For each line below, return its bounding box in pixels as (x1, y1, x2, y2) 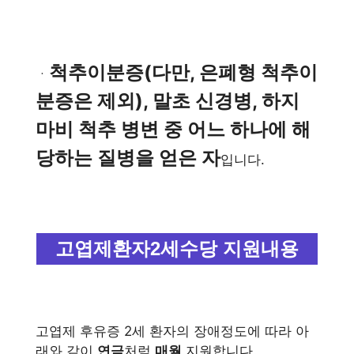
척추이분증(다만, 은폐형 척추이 (49, 61, 318, 84)
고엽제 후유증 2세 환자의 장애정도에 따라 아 (36, 322, 309, 339)
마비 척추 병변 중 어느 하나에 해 (36, 118, 311, 141)
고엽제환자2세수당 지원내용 (55, 238, 299, 259)
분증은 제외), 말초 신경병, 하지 (36, 89, 299, 112)
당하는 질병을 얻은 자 (36, 146, 220, 169)
